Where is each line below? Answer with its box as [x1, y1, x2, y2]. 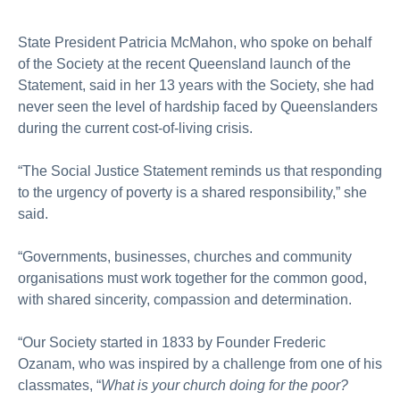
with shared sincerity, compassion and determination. [18, 292, 352, 307]
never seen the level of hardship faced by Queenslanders [18, 99, 378, 114]
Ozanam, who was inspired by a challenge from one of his [18, 356, 382, 371]
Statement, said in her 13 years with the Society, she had [18, 78, 374, 93]
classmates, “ [18, 378, 101, 393]
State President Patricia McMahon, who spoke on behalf [18, 35, 371, 50]
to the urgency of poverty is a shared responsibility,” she [18, 185, 367, 200]
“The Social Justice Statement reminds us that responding [18, 163, 382, 179]
